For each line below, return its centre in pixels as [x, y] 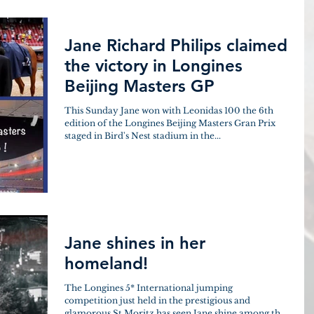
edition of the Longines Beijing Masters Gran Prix [170, 123]
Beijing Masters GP [139, 86]
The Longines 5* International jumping [149, 288]
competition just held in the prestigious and [157, 300]
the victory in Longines [153, 65]
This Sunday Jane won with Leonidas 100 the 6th [169, 110]
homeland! [106, 263]
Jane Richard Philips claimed [176, 45]
